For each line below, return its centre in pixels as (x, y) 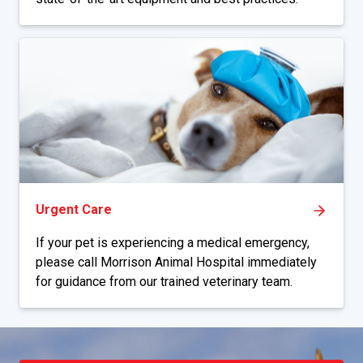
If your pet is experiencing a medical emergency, (173, 243)
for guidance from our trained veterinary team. (164, 282)
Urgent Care (74, 209)
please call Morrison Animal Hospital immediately (176, 262)
